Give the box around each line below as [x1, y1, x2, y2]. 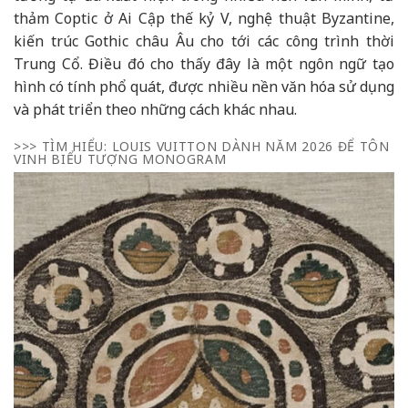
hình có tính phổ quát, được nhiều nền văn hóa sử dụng [14, 76, 394, 97]
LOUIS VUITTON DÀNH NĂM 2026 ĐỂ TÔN [111, 137, 390, 155]
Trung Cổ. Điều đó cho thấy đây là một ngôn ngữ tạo [14, 54, 394, 75]
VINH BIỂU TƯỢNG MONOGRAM [14, 149, 227, 168]
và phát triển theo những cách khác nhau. [14, 99, 297, 120]
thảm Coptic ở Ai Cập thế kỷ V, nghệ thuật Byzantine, [14, 8, 394, 29]
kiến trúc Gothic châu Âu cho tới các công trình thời [14, 31, 394, 52]
